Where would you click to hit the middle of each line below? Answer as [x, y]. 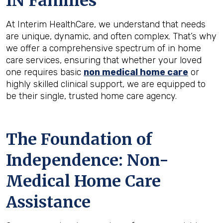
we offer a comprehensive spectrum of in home [104, 48]
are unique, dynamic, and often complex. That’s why [111, 36]
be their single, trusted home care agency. [91, 96]
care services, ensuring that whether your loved [104, 60]
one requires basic [45, 72]
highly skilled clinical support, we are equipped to [106, 84]
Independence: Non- [87, 160]
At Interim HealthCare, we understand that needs [106, 24]
